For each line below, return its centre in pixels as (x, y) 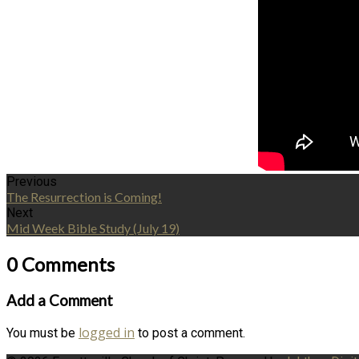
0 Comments (61, 264)
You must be (42, 333)
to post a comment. (190, 333)
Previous (32, 181)
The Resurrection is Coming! (84, 196)
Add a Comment (60, 300)
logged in (107, 333)
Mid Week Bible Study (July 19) (93, 228)
